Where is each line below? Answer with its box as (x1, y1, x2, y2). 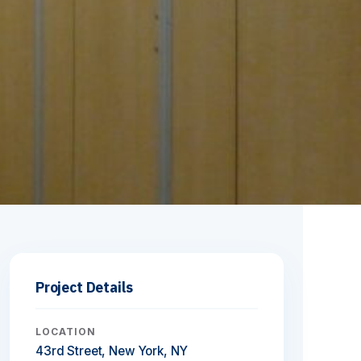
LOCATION (35, 326, 96, 338)
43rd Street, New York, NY (35, 343, 188, 359)
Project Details (35, 278, 133, 297)
